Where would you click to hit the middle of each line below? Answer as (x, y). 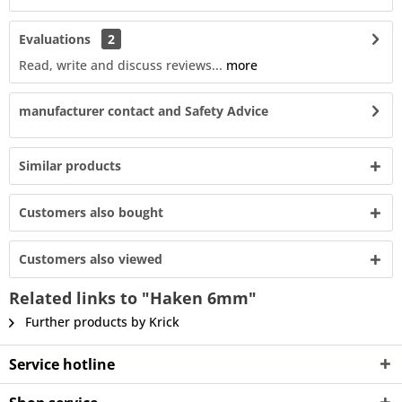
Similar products (70, 166)
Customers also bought (91, 212)
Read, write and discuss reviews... (121, 65)
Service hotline (62, 364)
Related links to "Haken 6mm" (133, 298)
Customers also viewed (91, 259)
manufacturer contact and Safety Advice (144, 111)
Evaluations (55, 39)
